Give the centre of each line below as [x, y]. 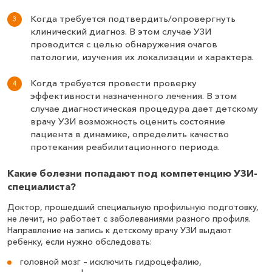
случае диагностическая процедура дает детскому [144, 108]
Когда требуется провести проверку [113, 83]
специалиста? [42, 186]
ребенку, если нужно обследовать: [80, 241]
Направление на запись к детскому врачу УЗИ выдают [120, 230]
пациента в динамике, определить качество [129, 134]
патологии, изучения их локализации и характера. [142, 57]
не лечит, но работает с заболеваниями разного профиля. [129, 218]
